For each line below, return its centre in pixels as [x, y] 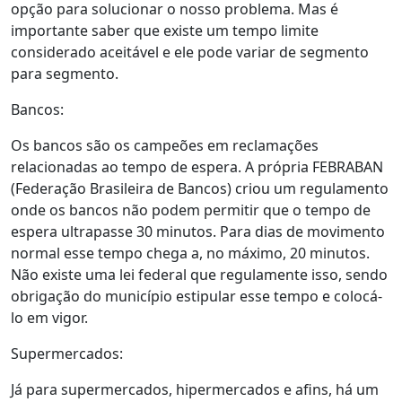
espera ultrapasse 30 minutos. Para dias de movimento [198, 231]
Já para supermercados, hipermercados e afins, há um [195, 389]
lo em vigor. [49, 317]
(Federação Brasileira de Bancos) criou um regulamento [200, 188]
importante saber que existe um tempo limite [165, 30]
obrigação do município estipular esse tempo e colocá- [197, 296]
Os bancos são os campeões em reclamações [165, 145]
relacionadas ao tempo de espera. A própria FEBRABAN [197, 166]
